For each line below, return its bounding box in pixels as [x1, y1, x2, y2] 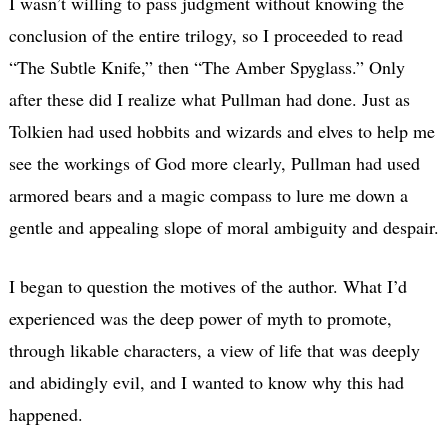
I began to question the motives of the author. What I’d [8, 273, 407, 298]
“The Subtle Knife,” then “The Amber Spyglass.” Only [8, 54, 405, 79]
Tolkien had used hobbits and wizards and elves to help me [8, 118, 435, 143]
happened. [8, 401, 83, 426]
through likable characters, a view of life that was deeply [8, 337, 420, 362]
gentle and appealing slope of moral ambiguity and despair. [8, 214, 439, 239]
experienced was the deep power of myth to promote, [8, 305, 392, 330]
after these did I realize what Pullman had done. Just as [8, 86, 410, 111]
